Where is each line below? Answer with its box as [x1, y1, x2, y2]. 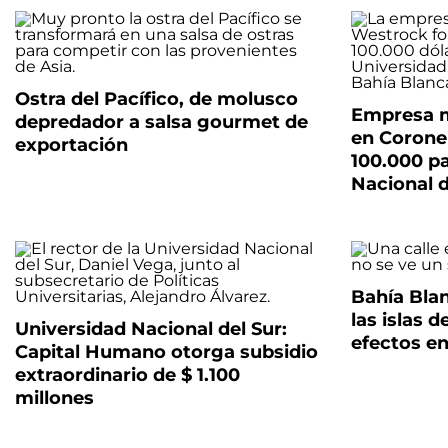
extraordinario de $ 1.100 [15, 364, 240, 386]
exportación [15, 134, 128, 156]
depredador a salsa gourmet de [15, 111, 308, 133]
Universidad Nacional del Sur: [15, 318, 287, 340]
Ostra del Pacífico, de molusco [15, 88, 298, 110]
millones [15, 387, 94, 409]
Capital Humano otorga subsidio [15, 341, 318, 363]
